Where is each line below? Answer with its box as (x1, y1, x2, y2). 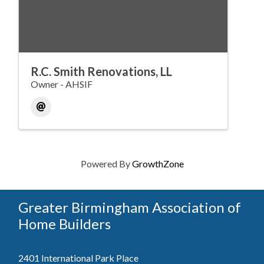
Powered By (80, 157, 132, 169)
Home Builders (18, 214, 111, 232)
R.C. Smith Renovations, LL (31, 64, 172, 78)
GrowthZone (131, 157, 184, 169)
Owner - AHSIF (31, 78, 93, 90)
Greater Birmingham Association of (18, 198, 241, 216)
